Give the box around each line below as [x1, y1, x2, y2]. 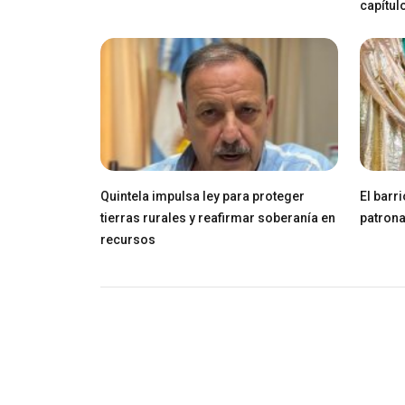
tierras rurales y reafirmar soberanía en [100, 210, 335, 225]
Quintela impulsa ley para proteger [100, 188, 305, 203]
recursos [100, 231, 155, 247]
